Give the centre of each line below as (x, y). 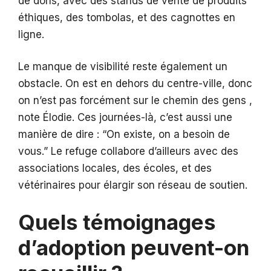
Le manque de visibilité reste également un (123, 67)
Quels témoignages (117, 222)
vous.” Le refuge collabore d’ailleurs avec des (128, 152)
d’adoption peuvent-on (134, 247)
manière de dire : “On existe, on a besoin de (124, 135)
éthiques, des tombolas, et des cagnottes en (127, 17)
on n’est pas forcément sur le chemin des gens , (135, 101)
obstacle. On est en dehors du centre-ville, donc (135, 84)
